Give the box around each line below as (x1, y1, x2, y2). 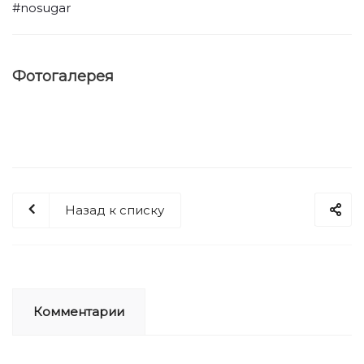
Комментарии (33, 303, 124, 319)
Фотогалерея (12, 67, 114, 85)
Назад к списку (65, 201, 164, 218)
